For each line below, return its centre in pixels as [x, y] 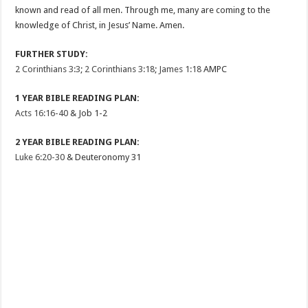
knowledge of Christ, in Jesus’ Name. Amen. [100, 25]
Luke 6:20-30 [40, 157]
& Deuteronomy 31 [103, 157]
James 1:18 [180, 69]
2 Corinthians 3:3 [48, 69]
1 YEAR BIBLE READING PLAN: [78, 98]
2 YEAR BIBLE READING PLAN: [78, 142]
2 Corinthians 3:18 [120, 69]
